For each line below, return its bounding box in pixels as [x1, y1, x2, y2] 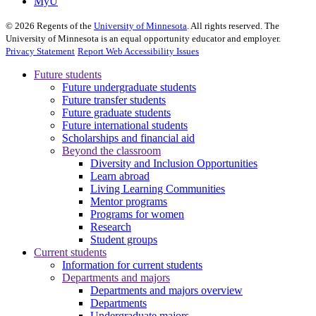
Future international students [62, 119, 188, 132]
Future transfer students [62, 94, 166, 107]
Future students [34, 68, 102, 81]
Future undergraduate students [62, 81, 196, 94]
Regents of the [35, 20, 94, 32]
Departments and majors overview [90, 284, 243, 297]
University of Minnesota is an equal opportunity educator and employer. [6, 33, 281, 44]
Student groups [90, 233, 157, 246]
